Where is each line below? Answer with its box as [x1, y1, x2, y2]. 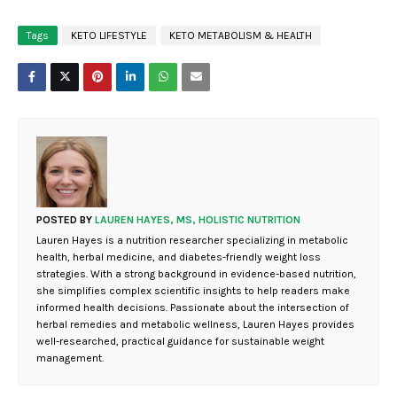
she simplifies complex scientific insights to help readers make [36, 284, 350, 298]
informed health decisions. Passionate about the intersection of [36, 301, 349, 315]
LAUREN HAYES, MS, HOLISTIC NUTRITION [92, 214, 300, 227]
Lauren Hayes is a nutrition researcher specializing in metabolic [36, 234, 348, 247]
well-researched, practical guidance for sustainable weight [36, 335, 324, 348]
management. [36, 352, 104, 365]
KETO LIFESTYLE [71, 29, 147, 43]
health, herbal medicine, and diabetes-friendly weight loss [36, 251, 321, 264]
